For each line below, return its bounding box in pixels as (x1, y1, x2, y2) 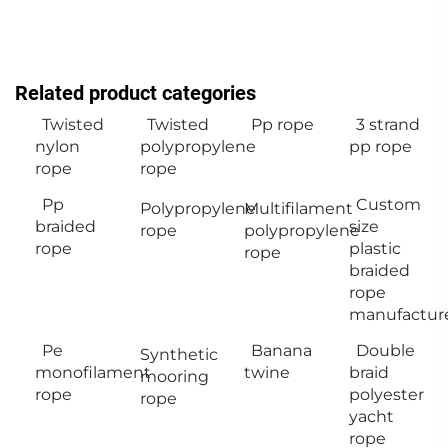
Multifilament (244, 198, 353, 218)
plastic (348, 238, 401, 258)
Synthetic (139, 344, 218, 364)
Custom (355, 194, 421, 214)
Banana (251, 340, 312, 360)
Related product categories (15, 80, 256, 105)
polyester (348, 384, 424, 404)
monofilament (35, 362, 151, 382)
